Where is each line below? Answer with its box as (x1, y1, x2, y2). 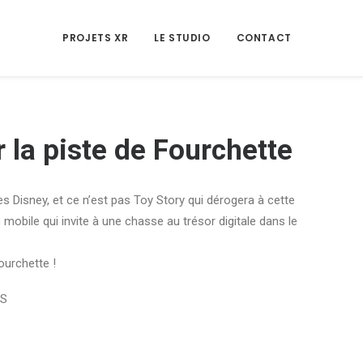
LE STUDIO (154, 31, 211, 45)
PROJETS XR (62, 31, 129, 45)
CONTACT (236, 31, 292, 45)
